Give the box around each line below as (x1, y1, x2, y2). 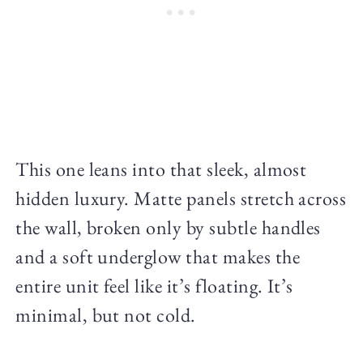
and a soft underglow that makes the (15, 243, 300, 269)
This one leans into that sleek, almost (15, 156, 307, 181)
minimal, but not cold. (15, 301, 196, 327)
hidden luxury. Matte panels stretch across (15, 185, 347, 211)
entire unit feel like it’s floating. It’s (15, 272, 293, 298)
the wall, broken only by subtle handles (15, 214, 321, 240)
